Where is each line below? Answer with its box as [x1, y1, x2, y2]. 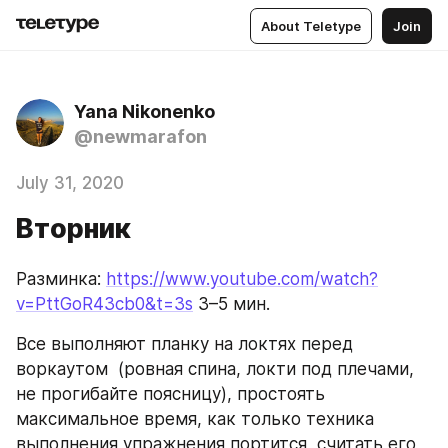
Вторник [16, 212, 131, 245]
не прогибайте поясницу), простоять [16, 384, 325, 404]
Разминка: [16, 269, 106, 289]
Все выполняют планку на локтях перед [16, 334, 353, 354]
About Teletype [261, 17, 361, 34]
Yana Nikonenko [74, 101, 215, 122]
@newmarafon [74, 126, 207, 147]
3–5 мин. [193, 294, 270, 314]
